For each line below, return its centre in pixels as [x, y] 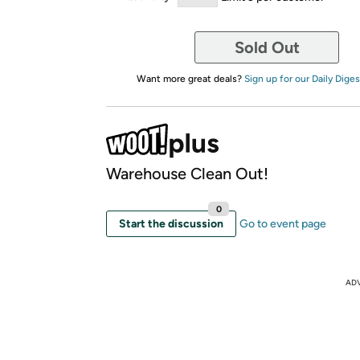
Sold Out [267, 47]
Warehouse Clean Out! [187, 173]
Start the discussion [171, 223]
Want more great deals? [190, 78]
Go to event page [283, 223]
